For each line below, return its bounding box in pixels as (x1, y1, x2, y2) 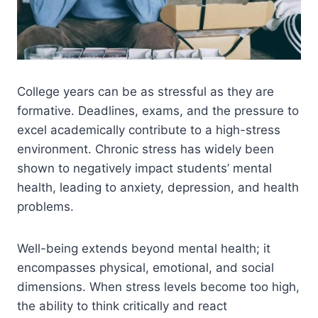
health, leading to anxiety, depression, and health (17, 180, 299, 195)
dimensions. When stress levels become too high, (17, 280, 300, 295)
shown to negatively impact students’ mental (17, 161, 272, 176)
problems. (17, 199, 74, 214)
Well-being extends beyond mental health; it (17, 241, 270, 256)
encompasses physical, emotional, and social (17, 261, 274, 275)
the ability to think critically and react (17, 299, 227, 314)
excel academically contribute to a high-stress (17, 123, 280, 138)
